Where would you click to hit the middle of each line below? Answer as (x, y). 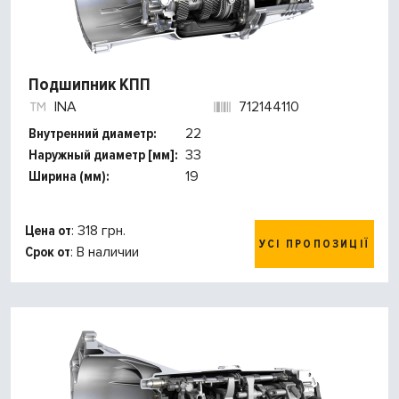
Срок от (48, 252)
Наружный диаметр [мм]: (103, 155)
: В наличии (105, 252)
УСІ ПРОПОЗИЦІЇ (314, 244)
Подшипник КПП (90, 85)
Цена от (48, 231)
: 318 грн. (98, 231)
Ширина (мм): (69, 177)
